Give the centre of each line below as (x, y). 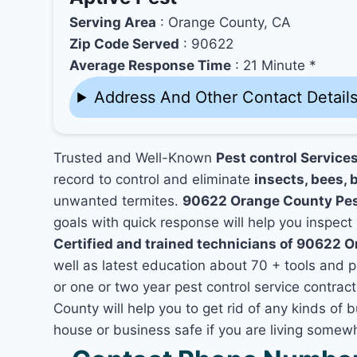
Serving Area (113, 22)
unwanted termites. (118, 201)
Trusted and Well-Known (135, 158)
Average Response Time (151, 65)
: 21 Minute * (274, 65)
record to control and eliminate (154, 179)
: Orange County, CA (224, 22)
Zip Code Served (125, 44)
